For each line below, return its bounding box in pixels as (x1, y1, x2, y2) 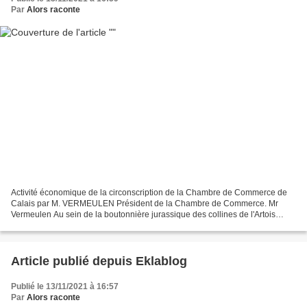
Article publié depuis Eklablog (136, 254, 187, 269)
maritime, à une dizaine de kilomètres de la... (11, 221, 177, 231)
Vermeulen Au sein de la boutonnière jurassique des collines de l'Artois (11, 210, 275, 220)
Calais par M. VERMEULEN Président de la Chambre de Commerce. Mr (11, 199, 278, 209)
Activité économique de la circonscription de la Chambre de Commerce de (11, 188, 287, 198)
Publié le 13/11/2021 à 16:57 (11, 282, 119, 292)
